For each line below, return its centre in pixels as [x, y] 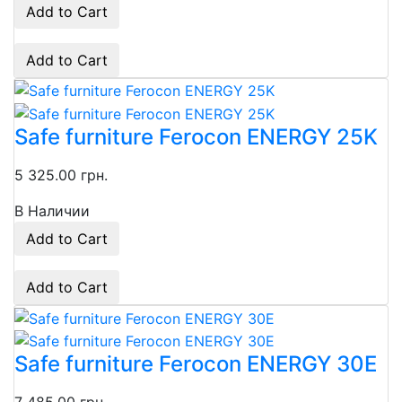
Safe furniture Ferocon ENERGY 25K [196, 136]
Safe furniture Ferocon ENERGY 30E [196, 364]
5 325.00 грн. [61, 175]
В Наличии [52, 210]
